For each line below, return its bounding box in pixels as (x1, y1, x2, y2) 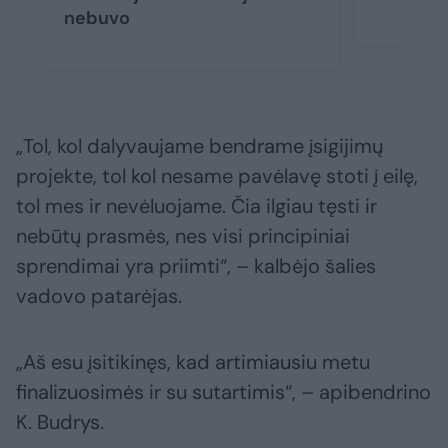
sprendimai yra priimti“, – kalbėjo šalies (16, 253, 376, 280)
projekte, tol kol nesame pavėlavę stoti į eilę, (16, 163, 418, 190)
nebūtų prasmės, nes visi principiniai (16, 223, 350, 250)
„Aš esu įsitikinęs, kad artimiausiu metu (16, 349, 370, 376)
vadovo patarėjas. (16, 283, 182, 310)
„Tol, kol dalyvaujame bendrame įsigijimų (16, 133, 383, 160)
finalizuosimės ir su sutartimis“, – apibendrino (16, 379, 431, 406)
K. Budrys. (16, 409, 104, 436)
